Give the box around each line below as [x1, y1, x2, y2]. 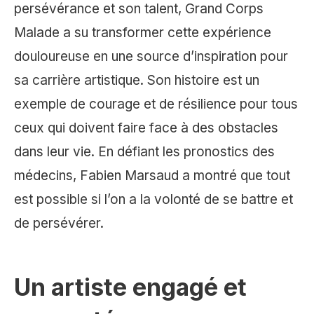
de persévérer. [14, 215, 104, 232]
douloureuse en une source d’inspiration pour [14, 48, 288, 65]
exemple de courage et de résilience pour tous [14, 96, 298, 113]
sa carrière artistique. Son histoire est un [14, 72, 259, 89]
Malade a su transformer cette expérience [14, 25, 271, 41]
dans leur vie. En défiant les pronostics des [14, 144, 275, 161]
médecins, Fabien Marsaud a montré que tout [14, 168, 290, 184]
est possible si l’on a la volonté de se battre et [14, 191, 293, 208]
